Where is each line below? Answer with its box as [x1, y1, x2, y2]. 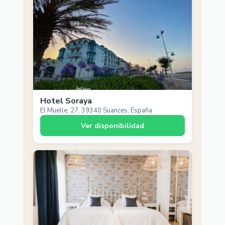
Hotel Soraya [40, 95, 92, 106]
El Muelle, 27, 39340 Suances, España [40, 106, 152, 115]
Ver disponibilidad [81, 121, 144, 131]
